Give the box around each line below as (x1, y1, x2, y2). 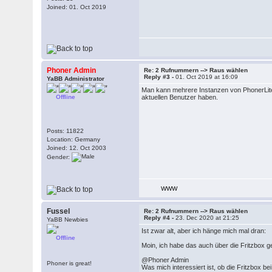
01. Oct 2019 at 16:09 (175, 73, 239, 80)
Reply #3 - (144, 73, 176, 80)
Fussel (47, 207, 70, 216)
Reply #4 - (144, 214, 176, 221)
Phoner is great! (47, 260, 92, 267)
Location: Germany (47, 136, 101, 143)
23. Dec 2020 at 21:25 (175, 214, 240, 221)
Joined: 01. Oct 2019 (47, 4, 107, 10)
